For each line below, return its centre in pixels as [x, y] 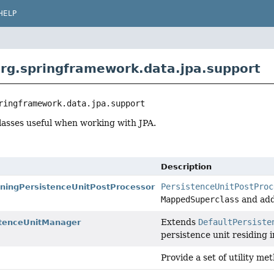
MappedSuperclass [200, 200]
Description [187, 167]
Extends [180, 222]
